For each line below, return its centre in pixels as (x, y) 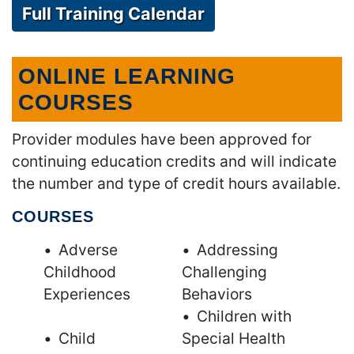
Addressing (238, 249)
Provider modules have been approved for (162, 139)
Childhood (80, 271)
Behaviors (217, 294)
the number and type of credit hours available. (176, 183)
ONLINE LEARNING (127, 76)
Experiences (87, 294)
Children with (245, 316)
